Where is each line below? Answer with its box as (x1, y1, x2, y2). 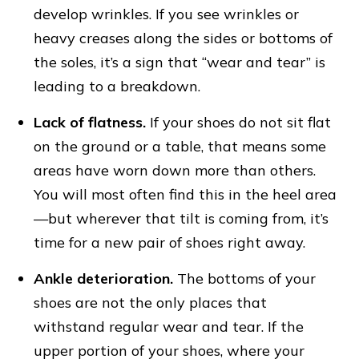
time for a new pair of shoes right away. (34, 233, 306, 252)
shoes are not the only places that (34, 293, 268, 313)
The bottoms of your (173, 269, 317, 288)
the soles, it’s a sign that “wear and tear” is (34, 53, 326, 72)
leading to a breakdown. (34, 77, 201, 96)
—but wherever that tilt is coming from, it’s (34, 209, 329, 228)
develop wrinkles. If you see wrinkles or (34, 5, 300, 24)
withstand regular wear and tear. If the (34, 317, 305, 337)
